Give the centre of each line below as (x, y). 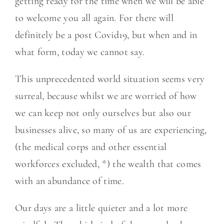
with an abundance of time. (71, 181)
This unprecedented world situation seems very (110, 79)
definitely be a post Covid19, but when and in (106, 35)
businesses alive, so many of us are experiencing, (111, 130)
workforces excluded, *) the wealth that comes (108, 164)
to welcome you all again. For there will (94, 18)
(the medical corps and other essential (91, 147)
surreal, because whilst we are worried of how (106, 96)
